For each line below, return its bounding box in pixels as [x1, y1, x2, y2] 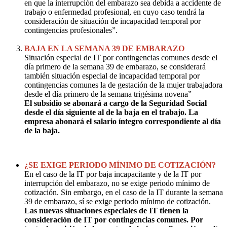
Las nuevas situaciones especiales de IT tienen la [24, 206, 188, 215]
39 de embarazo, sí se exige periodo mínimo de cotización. [24, 197, 211, 206]
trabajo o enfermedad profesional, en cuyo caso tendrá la [24, 7, 204, 16]
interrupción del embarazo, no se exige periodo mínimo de [24, 178, 210, 187]
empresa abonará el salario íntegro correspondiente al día [24, 117, 221, 126]
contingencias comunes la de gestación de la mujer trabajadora [24, 80, 222, 89]
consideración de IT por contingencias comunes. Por [24, 215, 203, 224]
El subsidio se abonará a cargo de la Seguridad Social [24, 98, 207, 107]
